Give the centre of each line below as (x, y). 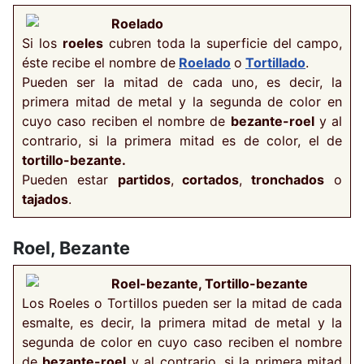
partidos (144, 179)
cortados (206, 179)
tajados (45, 199)
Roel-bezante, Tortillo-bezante (210, 283)
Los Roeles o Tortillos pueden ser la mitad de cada (182, 303)
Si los (42, 43)
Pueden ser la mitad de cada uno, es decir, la (182, 82)
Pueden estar (70, 179)
